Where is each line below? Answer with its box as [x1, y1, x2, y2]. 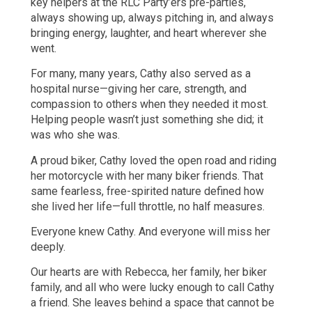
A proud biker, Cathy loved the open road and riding [31, 153, 276, 167]
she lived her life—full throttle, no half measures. [31, 199, 265, 213]
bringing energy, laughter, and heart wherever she [31, 26, 267, 40]
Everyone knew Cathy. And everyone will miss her [31, 225, 270, 238]
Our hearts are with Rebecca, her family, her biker [31, 265, 267, 279]
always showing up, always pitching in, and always [31, 10, 274, 24]
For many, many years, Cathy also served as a [31, 67, 251, 81]
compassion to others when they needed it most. [31, 97, 268, 111]
